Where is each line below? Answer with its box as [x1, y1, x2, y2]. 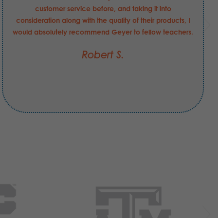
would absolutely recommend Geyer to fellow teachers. [13, 28, 193, 36]
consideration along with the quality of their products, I [16, 16, 190, 25]
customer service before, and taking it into [35, 4, 171, 13]
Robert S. [82, 49, 124, 61]
